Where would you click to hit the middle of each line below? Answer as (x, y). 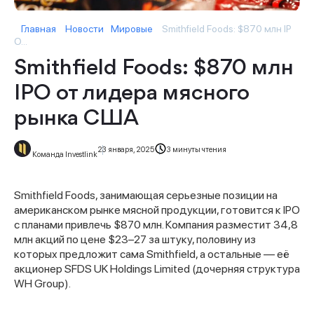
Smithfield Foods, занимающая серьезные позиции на (146, 196)
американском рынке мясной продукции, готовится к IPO (157, 210)
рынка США (76, 120)
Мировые (132, 29)
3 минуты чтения (197, 150)
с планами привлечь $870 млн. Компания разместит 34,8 (156, 225)
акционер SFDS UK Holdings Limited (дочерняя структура (157, 269)
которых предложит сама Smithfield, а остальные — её (152, 254)
